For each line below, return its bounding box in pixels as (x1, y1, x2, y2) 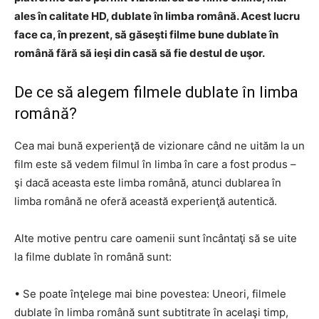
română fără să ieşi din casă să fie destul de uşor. (14, 46, 265, 60)
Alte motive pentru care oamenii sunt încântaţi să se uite (14, 231, 297, 245)
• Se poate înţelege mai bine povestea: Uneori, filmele (14, 287, 286, 300)
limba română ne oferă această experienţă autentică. (14, 194, 277, 208)
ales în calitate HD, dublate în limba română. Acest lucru (14, 9, 300, 23)
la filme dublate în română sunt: (14, 250, 172, 263)
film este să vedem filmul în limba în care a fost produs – (14, 157, 296, 171)
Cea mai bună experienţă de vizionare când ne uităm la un (14, 139, 305, 152)
